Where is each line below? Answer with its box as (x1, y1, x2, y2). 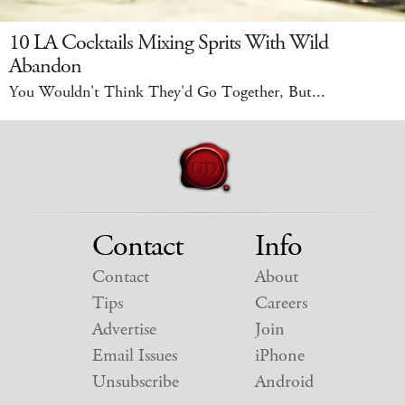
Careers (254, 291, 307, 316)
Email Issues (91, 344, 177, 369)
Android (254, 370, 314, 395)
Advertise (91, 317, 156, 343)
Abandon (9, 52, 81, 81)
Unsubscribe (91, 370, 179, 395)
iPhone (254, 344, 305, 369)
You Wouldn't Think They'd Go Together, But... (9, 81, 325, 104)
